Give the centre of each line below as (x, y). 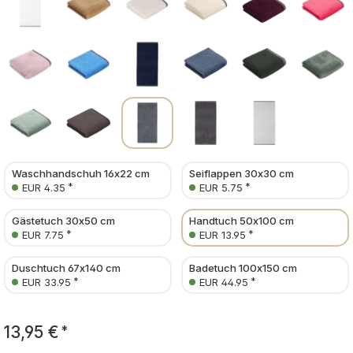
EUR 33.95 (46, 282)
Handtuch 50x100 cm (242, 220)
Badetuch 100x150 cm (243, 268)
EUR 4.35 (44, 187)
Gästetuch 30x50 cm (63, 220)
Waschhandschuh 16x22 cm (81, 173)
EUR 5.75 (221, 187)
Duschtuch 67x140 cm (66, 268)
